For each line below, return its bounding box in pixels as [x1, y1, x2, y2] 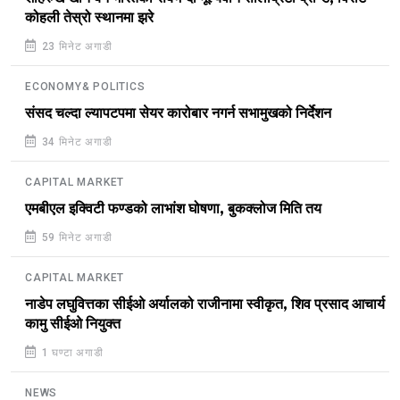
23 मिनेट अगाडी [37, 39, 112, 53]
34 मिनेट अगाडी [37, 135, 112, 148]
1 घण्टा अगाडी [37, 346, 104, 359]
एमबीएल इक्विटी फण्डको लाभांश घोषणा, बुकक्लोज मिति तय [25, 200, 321, 217]
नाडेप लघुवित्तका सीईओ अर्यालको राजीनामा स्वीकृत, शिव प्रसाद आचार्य [25, 296, 385, 312]
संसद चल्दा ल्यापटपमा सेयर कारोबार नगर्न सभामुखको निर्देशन [25, 104, 331, 121]
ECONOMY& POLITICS [25, 79, 146, 93]
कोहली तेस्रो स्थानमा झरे [25, 9, 154, 26]
